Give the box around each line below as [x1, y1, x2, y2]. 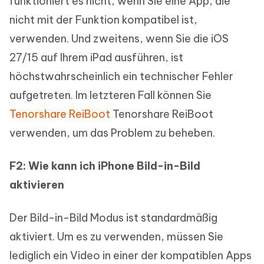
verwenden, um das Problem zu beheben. [9, 126, 215, 140]
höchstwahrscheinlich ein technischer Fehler [9, 70, 233, 84]
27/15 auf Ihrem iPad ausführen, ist [9, 51, 183, 65]
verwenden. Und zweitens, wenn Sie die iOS [9, 32, 229, 46]
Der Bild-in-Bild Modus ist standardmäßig [9, 211, 217, 225]
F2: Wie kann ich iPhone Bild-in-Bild [9, 159, 200, 173]
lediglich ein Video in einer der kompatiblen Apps [9, 249, 252, 263]
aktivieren [9, 178, 64, 192]
